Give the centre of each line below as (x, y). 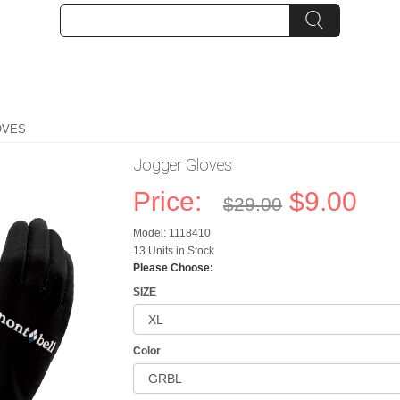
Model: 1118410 (172, 233)
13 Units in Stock (174, 251)
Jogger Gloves (183, 165)
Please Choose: (174, 268)
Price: (175, 201)
